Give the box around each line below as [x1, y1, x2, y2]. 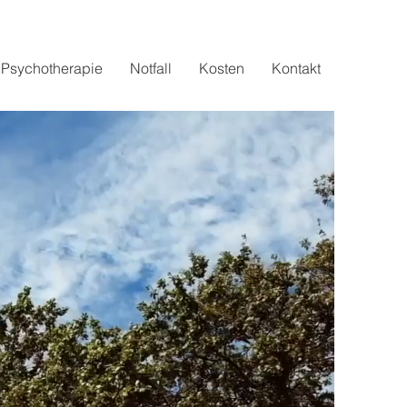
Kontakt [272, 59, 321, 77]
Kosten [199, 59, 244, 77]
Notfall [130, 59, 172, 77]
